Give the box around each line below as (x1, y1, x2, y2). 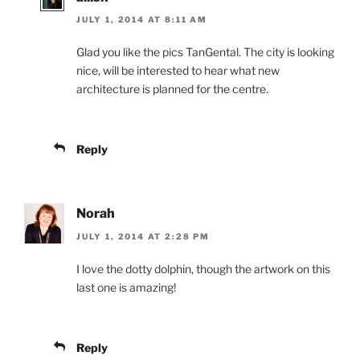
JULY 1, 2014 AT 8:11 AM (76, 14, 207, 25)
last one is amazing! (76, 280, 176, 294)
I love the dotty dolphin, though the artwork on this (76, 261, 330, 276)
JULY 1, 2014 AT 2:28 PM (76, 231, 210, 241)
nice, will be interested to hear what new (76, 63, 280, 78)
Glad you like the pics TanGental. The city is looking (76, 45, 334, 59)
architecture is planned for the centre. (76, 82, 268, 96)
